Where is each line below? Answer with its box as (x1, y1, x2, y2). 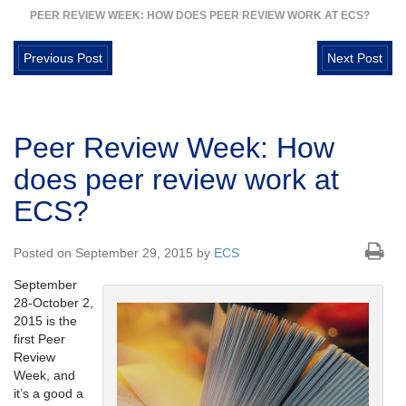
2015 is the (14, 314, 77, 329)
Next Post (327, 51, 382, 66)
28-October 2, (14, 295, 93, 311)
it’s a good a (14, 386, 83, 401)
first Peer (14, 332, 65, 347)
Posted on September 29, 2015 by (14, 246, 214, 261)
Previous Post (24, 51, 102, 66)
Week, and (14, 368, 75, 383)
